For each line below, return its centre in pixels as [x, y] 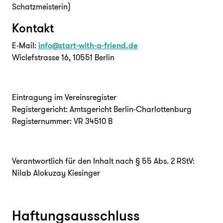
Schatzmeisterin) [41, 6]
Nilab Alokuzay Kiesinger [56, 173]
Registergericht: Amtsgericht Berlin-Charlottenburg [102, 109]
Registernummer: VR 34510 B [62, 121]
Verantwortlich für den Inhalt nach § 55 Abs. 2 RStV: [103, 161]
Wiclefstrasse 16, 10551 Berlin [63, 57]
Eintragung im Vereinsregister [64, 97]
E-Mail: [25, 45]
